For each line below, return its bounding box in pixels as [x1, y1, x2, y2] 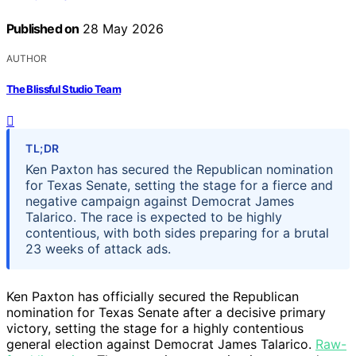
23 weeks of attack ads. [25, 240, 171, 257]
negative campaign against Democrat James [25, 192, 294, 209]
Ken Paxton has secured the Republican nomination [25, 161, 333, 177]
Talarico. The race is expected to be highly [25, 208, 282, 225]
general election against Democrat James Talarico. [6, 335, 315, 352]
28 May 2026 [79, 21, 164, 37]
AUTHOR [6, 52, 47, 65]
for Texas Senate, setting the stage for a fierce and [25, 176, 333, 193]
